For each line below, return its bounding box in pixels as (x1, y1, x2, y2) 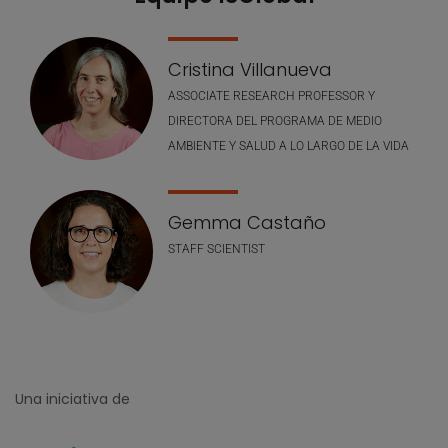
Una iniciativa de (15, 388, 130, 409)
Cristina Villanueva (168, 56, 332, 82)
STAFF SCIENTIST (168, 241, 265, 256)
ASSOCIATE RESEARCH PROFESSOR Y (168, 88, 375, 103)
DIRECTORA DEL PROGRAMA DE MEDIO (168, 113, 382, 128)
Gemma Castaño (168, 209, 326, 235)
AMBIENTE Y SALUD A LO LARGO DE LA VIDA (168, 138, 409, 153)
